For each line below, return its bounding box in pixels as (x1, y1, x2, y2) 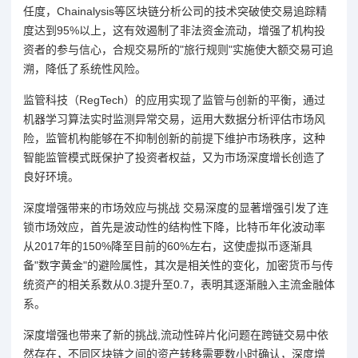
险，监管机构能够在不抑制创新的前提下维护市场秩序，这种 (23, 131, 325, 145)
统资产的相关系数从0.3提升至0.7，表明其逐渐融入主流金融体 (23, 277, 335, 291)
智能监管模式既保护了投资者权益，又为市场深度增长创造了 (23, 150, 325, 164)
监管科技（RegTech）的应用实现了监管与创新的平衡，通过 (23, 93, 325, 106)
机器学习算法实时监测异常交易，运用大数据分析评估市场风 (23, 112, 325, 125)
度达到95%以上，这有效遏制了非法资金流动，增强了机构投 (23, 23, 325, 37)
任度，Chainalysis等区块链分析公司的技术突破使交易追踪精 (23, 4, 327, 18)
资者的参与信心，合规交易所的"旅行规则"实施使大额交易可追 (23, 42, 333, 56)
